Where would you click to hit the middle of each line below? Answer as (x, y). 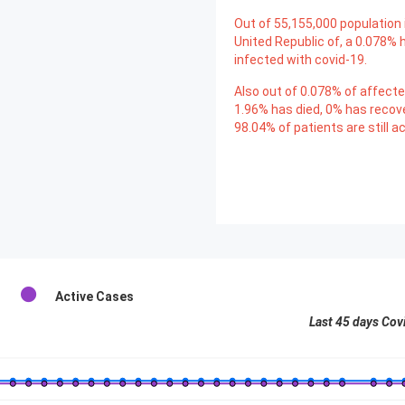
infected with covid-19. (301, 60)
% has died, (292, 110)
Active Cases (94, 297)
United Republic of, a (295, 42)
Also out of (267, 92)
